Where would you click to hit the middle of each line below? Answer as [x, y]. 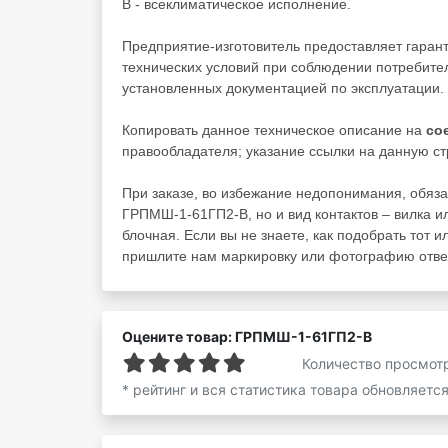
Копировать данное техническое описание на [274, 130]
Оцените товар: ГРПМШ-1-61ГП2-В [247, 336]
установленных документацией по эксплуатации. [283, 88]
